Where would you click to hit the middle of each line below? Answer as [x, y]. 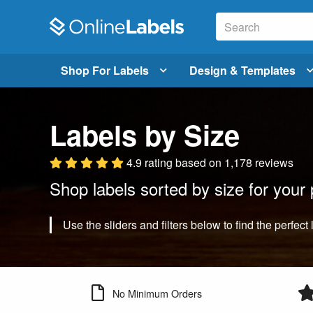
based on [198, 162]
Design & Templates [242, 70]
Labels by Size [145, 134]
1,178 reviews [259, 162]
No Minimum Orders [157, 293]
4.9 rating [151, 162]
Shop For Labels [105, 70]
